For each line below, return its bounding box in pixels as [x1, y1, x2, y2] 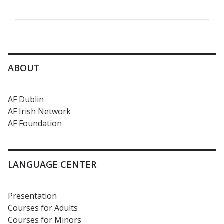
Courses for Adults [8, 202, 78, 213]
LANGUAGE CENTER [8, 158, 96, 170]
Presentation [8, 190, 57, 201]
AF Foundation [8, 118, 62, 129]
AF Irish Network [8, 106, 71, 117]
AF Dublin [8, 94, 44, 105]
